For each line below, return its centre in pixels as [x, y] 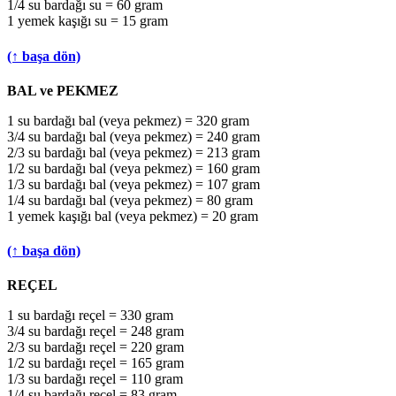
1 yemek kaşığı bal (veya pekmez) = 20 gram [133, 216]
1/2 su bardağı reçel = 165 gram [95, 363]
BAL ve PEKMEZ [63, 90]
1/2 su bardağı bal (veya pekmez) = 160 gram [133, 168]
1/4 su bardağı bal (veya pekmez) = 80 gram [130, 200]
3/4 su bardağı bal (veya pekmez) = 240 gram [133, 136]
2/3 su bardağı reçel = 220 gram [95, 347]
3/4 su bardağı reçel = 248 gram [95, 331]
